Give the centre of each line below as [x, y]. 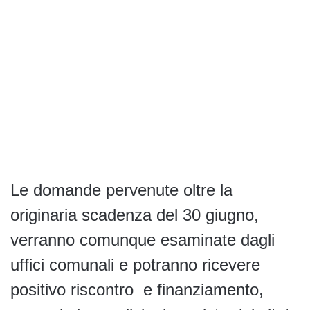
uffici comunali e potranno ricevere [135, 265]
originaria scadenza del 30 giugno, [135, 215]
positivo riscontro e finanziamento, [137, 290]
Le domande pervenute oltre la [121, 190]
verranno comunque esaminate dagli [143, 240]
